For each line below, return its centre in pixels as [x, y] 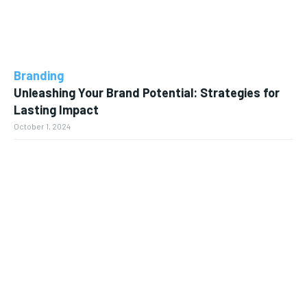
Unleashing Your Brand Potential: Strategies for [147, 93]
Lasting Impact [56, 110]
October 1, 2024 [42, 126]
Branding [39, 76]
